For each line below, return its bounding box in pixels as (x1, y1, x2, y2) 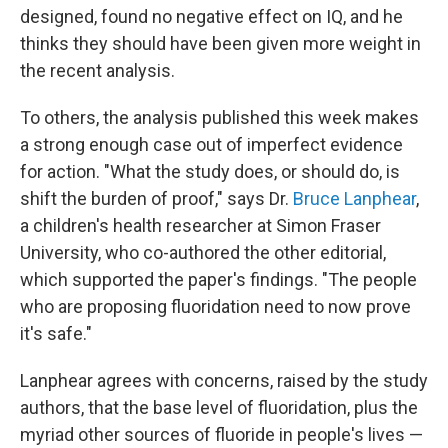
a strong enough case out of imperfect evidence (20, 134, 403, 155)
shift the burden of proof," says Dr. (20, 188, 293, 209)
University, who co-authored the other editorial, (20, 242, 386, 263)
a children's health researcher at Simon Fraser (20, 215, 381, 236)
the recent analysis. (20, 60, 175, 81)
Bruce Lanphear (293, 188, 416, 209)
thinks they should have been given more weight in (20, 33, 421, 54)
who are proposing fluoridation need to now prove (20, 296, 411, 317)
